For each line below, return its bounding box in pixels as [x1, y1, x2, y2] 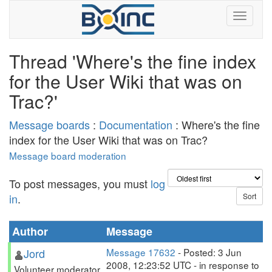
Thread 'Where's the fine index [9, 48, 256, 74]
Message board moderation [9, 149, 126, 162]
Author [12, 223, 48, 239]
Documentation [99, 117, 172, 132]
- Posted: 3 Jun [175, 245, 242, 259]
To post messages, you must [9, 175, 151, 191]
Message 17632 [106, 245, 175, 259]
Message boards [9, 117, 90, 132]
